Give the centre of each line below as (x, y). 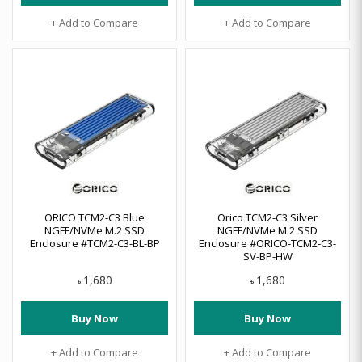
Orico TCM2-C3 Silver (267, 217)
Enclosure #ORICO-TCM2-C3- (267, 243)
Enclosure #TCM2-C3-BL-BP (95, 243)
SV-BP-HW (267, 256)
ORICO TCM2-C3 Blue (95, 217)
